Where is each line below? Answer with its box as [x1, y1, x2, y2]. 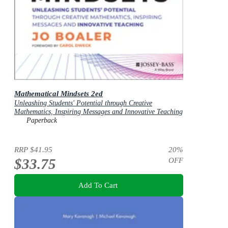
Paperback [26, 116, 57, 124]
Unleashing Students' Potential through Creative [14, 99, 152, 107]
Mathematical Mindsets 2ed [14, 89, 103, 98]
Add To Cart [78, 181, 118, 190]
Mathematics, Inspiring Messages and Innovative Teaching [14, 107, 183, 116]
